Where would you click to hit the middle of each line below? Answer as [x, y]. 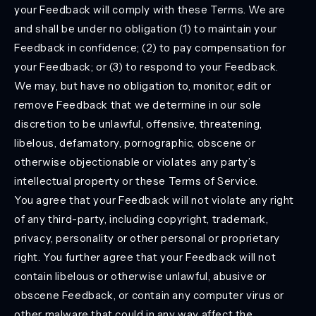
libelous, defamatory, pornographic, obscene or [135, 143]
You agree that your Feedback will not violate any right [154, 200]
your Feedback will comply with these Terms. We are [150, 10]
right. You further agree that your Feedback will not [145, 257]
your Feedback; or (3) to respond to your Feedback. [147, 67]
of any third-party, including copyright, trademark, [141, 219]
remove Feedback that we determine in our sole [138, 105]
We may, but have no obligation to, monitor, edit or [143, 86]
